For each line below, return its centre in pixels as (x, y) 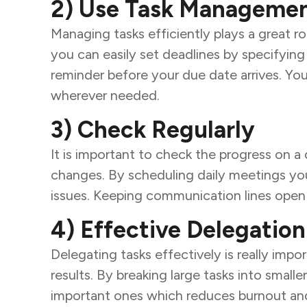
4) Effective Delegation (178, 230)
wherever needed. (107, 96)
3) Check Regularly (152, 130)
